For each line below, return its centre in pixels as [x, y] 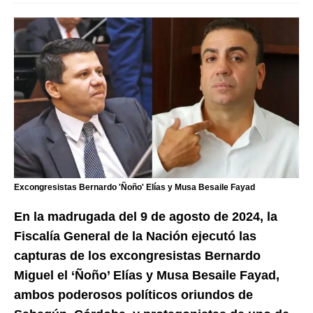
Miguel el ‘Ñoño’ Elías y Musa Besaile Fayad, [147, 275]
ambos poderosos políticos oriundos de [133, 294]
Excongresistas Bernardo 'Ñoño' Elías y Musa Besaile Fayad [134, 187]
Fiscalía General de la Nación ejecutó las [135, 236]
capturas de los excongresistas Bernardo [137, 255]
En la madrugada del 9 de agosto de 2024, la [146, 216]
